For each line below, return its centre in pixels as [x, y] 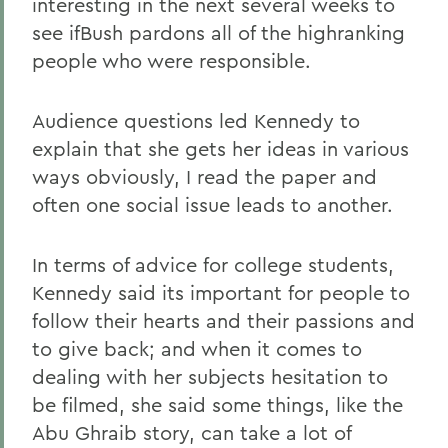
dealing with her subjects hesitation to [210, 376]
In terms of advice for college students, [213, 264]
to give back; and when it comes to [197, 348]
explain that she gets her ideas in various [220, 148]
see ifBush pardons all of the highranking [218, 32]
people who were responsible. [171, 60]
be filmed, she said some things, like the [217, 404]
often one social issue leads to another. [212, 204]
